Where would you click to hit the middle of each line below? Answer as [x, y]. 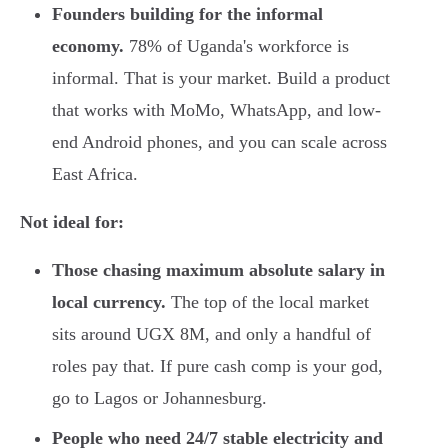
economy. [88, 46]
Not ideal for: [72, 222]
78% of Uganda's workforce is [236, 46]
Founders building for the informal [187, 14]
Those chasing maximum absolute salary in [218, 270]
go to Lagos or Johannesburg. [159, 398]
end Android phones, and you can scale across [219, 142]
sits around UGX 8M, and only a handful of [211, 334]
